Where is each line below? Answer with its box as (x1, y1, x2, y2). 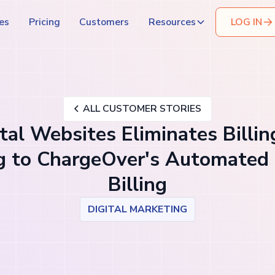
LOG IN (230, 15, 262, 29)
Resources (149, 15, 196, 29)
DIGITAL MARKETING (88, 202, 187, 216)
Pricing (28, 15, 60, 29)
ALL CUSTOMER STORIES (83, 101, 202, 115)
